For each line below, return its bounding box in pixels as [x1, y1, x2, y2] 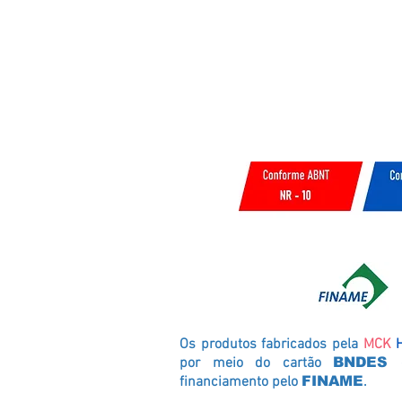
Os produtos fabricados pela [179, 336, 363, 354]
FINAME [301, 373, 363, 389]
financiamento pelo [179, 373, 301, 391]
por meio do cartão [179, 354, 334, 372]
